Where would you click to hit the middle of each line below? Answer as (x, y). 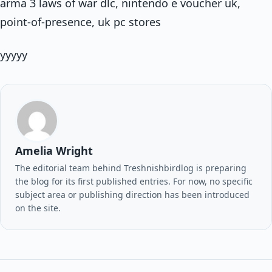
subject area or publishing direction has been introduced (132, 194)
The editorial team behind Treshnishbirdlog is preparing (131, 168)
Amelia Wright (54, 150)
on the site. (38, 208)
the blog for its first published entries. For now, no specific (134, 181)
